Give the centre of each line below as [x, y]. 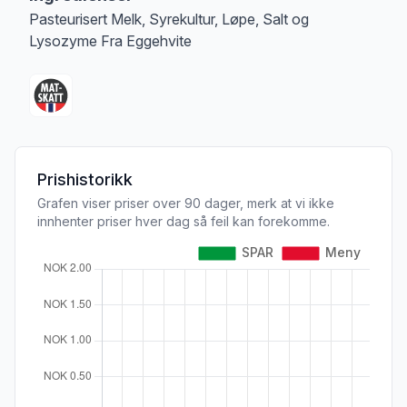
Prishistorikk [85, 179]
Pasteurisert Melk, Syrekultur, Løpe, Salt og [169, 19]
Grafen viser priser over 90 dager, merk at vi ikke [186, 203]
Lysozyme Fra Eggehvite [110, 40]
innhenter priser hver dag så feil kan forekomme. [184, 221]
